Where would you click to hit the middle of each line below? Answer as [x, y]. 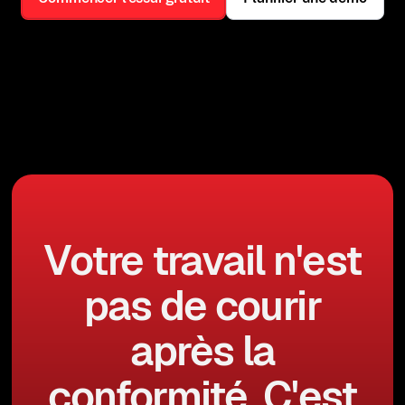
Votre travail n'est [202, 260]
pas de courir [202, 306]
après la [202, 351]
